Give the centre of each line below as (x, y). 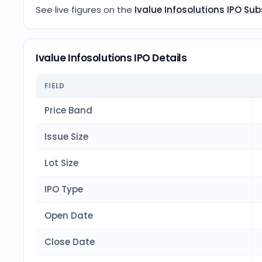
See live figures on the (84, 10)
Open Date (69, 216)
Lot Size (61, 163)
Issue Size (66, 137)
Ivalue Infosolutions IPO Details (111, 58)
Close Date (70, 242)
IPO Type (64, 189)
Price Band (68, 110)
